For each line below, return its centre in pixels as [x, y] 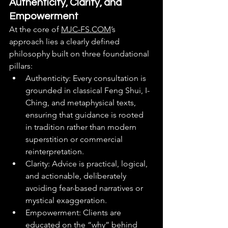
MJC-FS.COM [86, 29]
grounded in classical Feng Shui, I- [88, 90]
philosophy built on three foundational [80, 53]
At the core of [35, 29]
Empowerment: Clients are [74, 212]
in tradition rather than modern [82, 127]
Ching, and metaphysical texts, [82, 102]
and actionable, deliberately [77, 176]
